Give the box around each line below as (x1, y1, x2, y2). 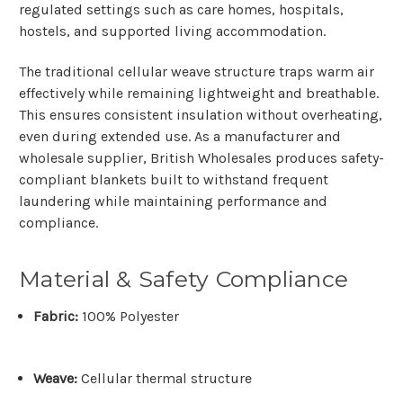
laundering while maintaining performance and (19, 193, 327, 210)
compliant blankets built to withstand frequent (19, 171, 328, 189)
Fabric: (33, 308, 79, 326)
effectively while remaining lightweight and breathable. (19, 85, 379, 103)
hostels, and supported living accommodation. (19, 22, 326, 40)
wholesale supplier (19, 149, 143, 167)
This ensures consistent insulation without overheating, (19, 106, 382, 124)
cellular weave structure (118, 63, 275, 81)
